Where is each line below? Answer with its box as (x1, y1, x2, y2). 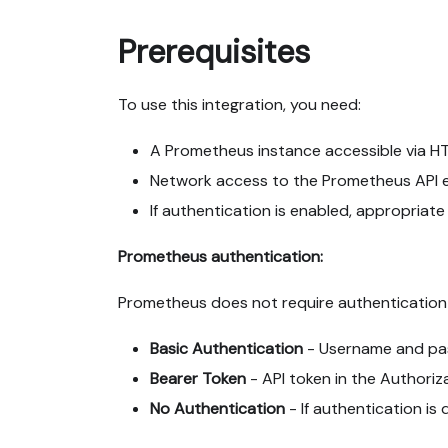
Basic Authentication (150, 337, 303, 359)
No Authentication (150, 397, 285, 419)
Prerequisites (118, 30, 310, 73)
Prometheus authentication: (118, 245, 323, 267)
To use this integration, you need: (118, 93, 361, 115)
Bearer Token (150, 367, 246, 389)
